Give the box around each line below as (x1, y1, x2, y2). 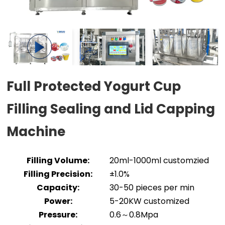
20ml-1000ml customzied (109, 155, 209, 167)
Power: (44, 195, 72, 207)
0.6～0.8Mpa (109, 209, 159, 221)
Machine (7, 123, 66, 141)
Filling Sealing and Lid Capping (7, 100, 215, 119)
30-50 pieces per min (109, 182, 195, 194)
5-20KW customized (109, 195, 190, 207)
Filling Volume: (27, 155, 90, 167)
